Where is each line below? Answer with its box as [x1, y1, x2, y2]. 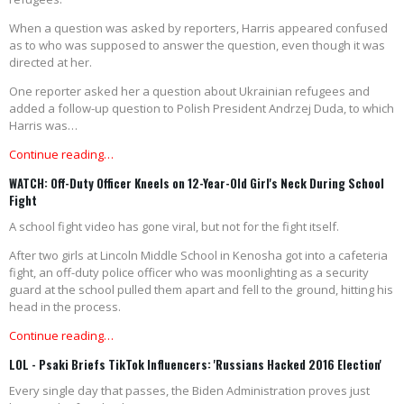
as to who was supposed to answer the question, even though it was [9, 37, 385, 54]
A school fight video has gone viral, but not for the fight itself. [9, 218, 339, 235]
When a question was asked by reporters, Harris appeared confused [9, 20, 388, 37]
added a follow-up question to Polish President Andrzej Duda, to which [9, 100, 394, 117]
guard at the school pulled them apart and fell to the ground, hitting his [9, 281, 393, 298]
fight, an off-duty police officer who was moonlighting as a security [9, 264, 369, 281]
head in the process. [9, 298, 121, 316]
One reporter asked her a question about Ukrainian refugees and [9, 83, 370, 100]
